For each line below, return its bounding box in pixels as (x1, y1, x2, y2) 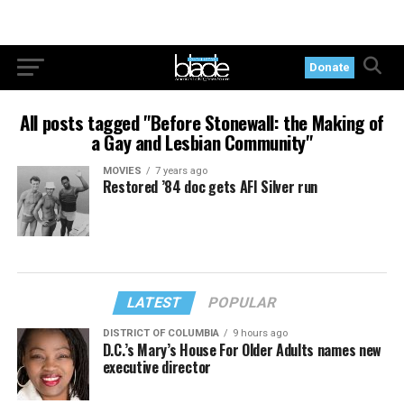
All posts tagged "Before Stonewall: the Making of (20, 108, 384, 136)
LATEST (125, 294, 185, 312)
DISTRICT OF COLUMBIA (102, 327, 219, 340)
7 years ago (154, 165, 207, 177)
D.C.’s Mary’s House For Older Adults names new (102, 339, 381, 362)
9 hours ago (232, 327, 288, 340)
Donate (309, 60, 351, 74)
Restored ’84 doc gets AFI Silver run (102, 176, 318, 197)
